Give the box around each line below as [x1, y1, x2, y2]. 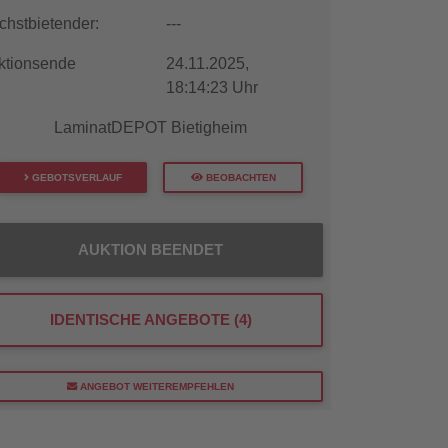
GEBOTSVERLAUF [28, 172, 122, 184]
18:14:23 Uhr [165, 79, 258, 96]
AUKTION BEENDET [78, 241, 224, 259]
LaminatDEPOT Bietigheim [54, 119, 248, 136]
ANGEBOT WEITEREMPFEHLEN [77, 381, 235, 393]
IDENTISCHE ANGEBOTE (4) [49, 311, 252, 329]
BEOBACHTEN [202, 172, 276, 184]
